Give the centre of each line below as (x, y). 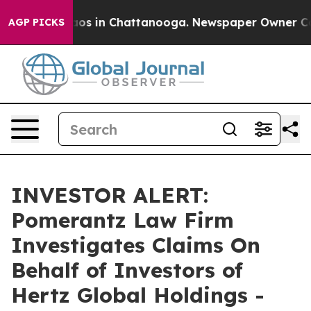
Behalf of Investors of (127, 270)
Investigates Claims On (136, 245)
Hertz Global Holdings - (138, 295)
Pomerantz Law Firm (123, 220)
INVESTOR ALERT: (110, 195)
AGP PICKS (36, 22)
